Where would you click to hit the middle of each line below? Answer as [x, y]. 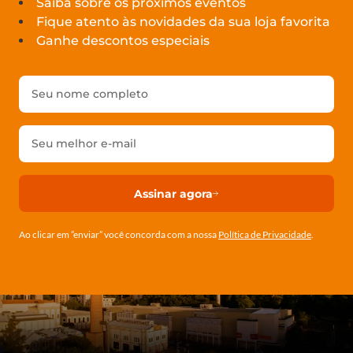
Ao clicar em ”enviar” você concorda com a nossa [119, 235]
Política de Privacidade [265, 235]
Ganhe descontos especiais [123, 41]
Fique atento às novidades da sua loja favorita [183, 22]
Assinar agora [173, 193]
